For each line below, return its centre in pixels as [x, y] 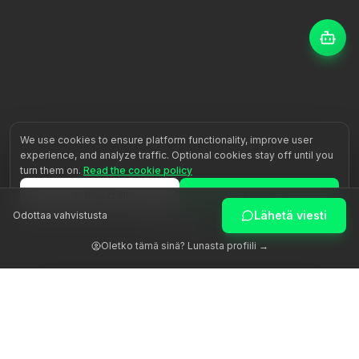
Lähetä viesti [290, 215]
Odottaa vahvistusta [60, 215]
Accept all [266, 195]
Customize [186, 230]
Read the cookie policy [138, 170]
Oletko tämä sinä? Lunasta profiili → [184, 246]
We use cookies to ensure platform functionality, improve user [166, 140]
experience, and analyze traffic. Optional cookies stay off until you [177, 155]
